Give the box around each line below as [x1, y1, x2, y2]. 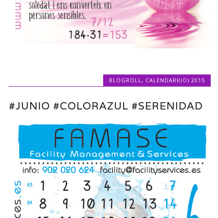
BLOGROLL [109, 76, 142, 84]
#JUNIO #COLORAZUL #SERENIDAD [9, 99, 203, 112]
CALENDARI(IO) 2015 [145, 76, 205, 84]
